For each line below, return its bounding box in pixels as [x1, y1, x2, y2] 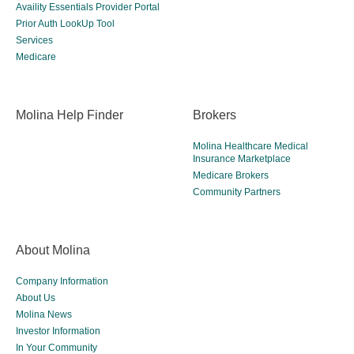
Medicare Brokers [193, 169, 269, 181]
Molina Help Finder [16, 107, 123, 122]
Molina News [16, 308, 72, 320]
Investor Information [16, 325, 100, 337]
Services [16, 34, 53, 46]
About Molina [16, 242, 90, 257]
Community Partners [193, 186, 281, 198]
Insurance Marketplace [193, 153, 291, 164]
